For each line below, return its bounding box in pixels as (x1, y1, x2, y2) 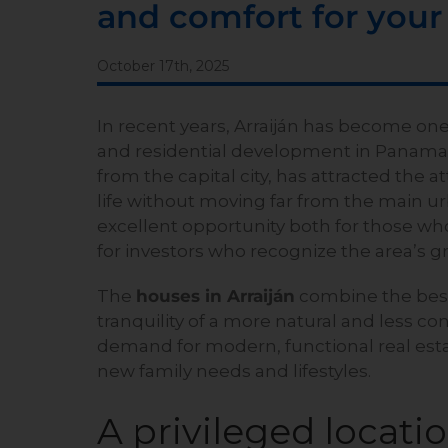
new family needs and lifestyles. (97, 361, 371, 382)
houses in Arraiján (136, 286, 295, 307)
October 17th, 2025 (97, 57, 229, 76)
